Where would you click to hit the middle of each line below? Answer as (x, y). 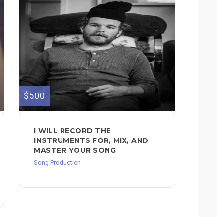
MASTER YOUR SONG (75, 150)
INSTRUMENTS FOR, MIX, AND (91, 140)
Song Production (57, 162)
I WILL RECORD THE (72, 131)
